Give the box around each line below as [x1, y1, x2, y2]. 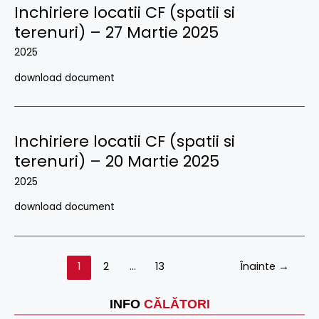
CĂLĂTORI [143, 297, 210, 312]
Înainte [240, 259, 279, 274]
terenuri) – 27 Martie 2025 [14, 21, 219, 43]
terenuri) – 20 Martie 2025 [14, 150, 219, 173]
